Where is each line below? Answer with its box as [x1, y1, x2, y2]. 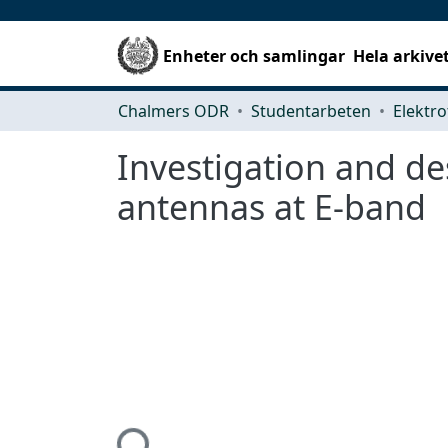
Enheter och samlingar [163, 44, 346, 67]
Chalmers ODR [118, 99, 229, 122]
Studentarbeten [251, 99, 371, 122]
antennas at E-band [117, 183, 426, 230]
